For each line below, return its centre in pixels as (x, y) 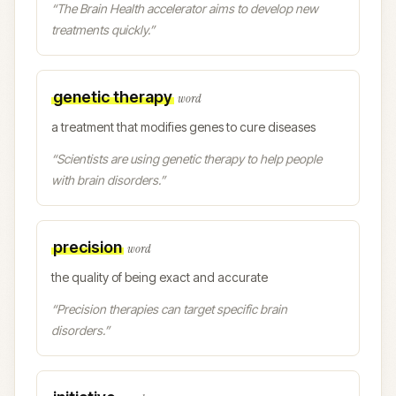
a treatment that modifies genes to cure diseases (183, 127)
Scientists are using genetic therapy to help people (189, 159)
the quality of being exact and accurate (160, 277)
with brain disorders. (106, 180)
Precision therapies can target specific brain (172, 309)
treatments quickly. (100, 30)
